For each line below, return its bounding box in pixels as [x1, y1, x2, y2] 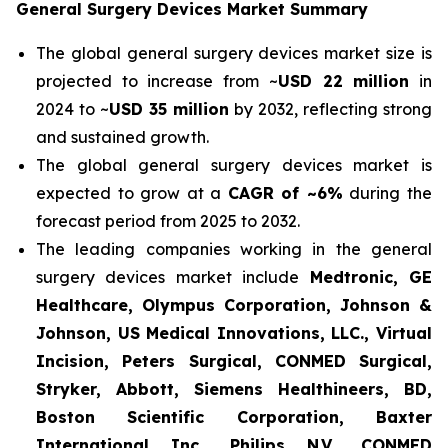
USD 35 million [109, 99, 229, 119]
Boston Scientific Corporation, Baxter [36, 407, 432, 427]
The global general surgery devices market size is [36, 43, 432, 63]
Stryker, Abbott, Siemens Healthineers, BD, [36, 379, 432, 399]
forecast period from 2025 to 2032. [36, 211, 300, 231]
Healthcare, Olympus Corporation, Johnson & [36, 295, 432, 315]
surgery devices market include [36, 267, 310, 287]
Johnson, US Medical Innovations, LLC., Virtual [36, 323, 432, 343]
